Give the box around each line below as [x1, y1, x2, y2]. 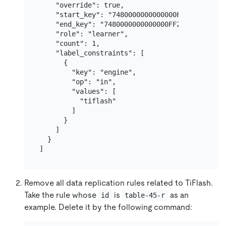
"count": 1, [39, 39, 100, 48]
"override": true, [39, 1, 124, 10]
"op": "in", [39, 78, 116, 86]
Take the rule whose [24, 190, 98, 200]
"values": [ [39, 87, 116, 96]
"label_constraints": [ [39, 49, 144, 58]
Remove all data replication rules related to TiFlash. [24, 178, 213, 188]
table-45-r [125, 191, 165, 199]
